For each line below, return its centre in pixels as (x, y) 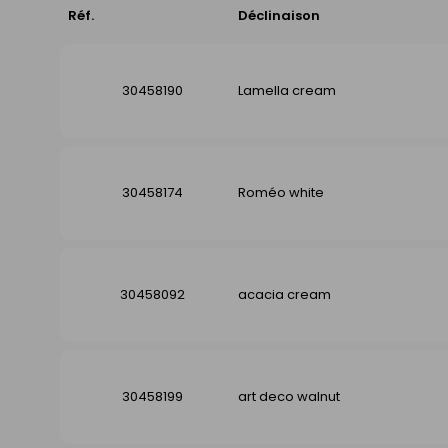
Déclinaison (279, 15)
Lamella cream (287, 90)
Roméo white (281, 192)
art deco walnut (289, 396)
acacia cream (284, 294)
